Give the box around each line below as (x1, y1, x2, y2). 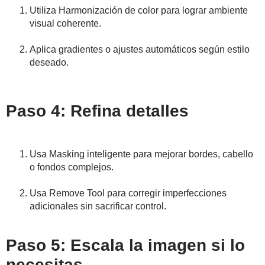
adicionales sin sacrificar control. (30, 201, 166, 212)
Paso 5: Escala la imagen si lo (6, 236, 245, 255)
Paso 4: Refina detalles (6, 102, 189, 121)
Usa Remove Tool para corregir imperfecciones (30, 188, 227, 199)
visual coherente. (30, 18, 101, 29)
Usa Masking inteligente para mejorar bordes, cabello (30, 149, 253, 160)
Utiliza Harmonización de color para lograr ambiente (30, 5, 248, 16)
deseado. (30, 57, 69, 68)
